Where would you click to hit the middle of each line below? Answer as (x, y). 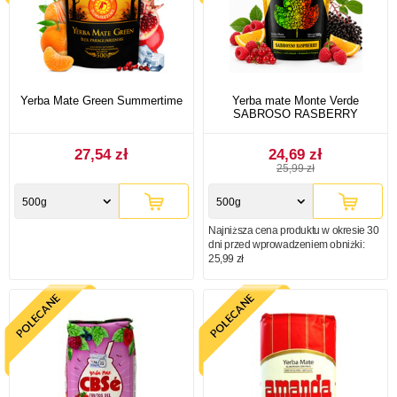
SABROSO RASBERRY (296, 113)
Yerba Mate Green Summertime (101, 100)
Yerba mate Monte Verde (296, 100)
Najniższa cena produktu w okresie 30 (294, 230)
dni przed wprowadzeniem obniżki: (287, 244)
